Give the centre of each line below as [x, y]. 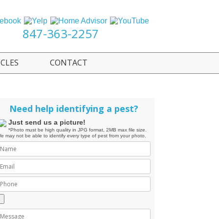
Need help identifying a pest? [74, 108]
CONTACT [68, 63]
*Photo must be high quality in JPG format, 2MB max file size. [77, 130]
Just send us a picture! [47, 122]
